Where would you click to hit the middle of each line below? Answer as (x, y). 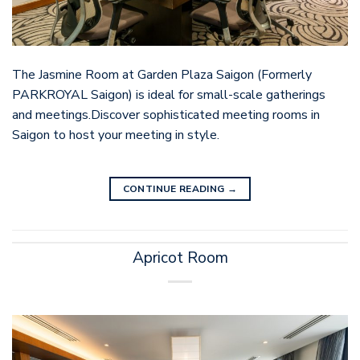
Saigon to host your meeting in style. (116, 135)
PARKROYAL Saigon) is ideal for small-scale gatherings (169, 95)
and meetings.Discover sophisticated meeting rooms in (166, 115)
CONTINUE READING (175, 189)
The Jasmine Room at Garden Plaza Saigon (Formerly (162, 75)
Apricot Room (180, 258)
